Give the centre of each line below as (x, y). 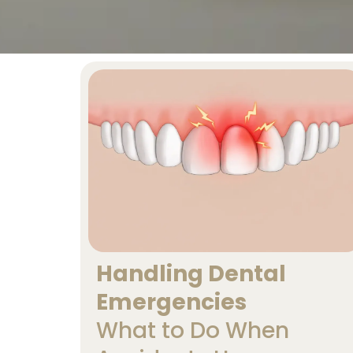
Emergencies (171, 302)
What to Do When (193, 330)
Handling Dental (191, 273)
